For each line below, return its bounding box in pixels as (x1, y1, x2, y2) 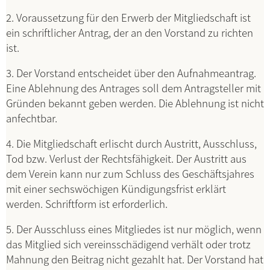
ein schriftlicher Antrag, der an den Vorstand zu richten (6, 25, 253, 40)
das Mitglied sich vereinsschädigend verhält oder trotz (6, 236, 251, 251)
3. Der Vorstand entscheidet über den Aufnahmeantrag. (6, 65, 256, 80)
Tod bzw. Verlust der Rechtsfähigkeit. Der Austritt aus (6, 151, 246, 166)
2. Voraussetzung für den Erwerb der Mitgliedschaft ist (6, 10, 251, 25)
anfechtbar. (6, 110, 57, 125)
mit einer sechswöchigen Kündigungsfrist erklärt (6, 181, 226, 196)
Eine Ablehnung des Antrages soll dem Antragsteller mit (6, 80, 261, 95)
